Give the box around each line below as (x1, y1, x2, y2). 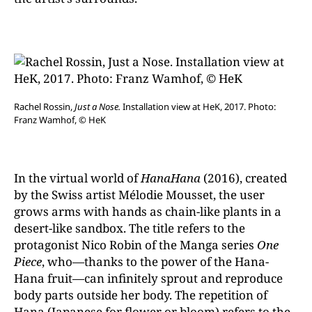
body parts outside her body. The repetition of (14, 286, 267, 303)
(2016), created (201, 169, 287, 186)
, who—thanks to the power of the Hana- (42, 253, 269, 270)
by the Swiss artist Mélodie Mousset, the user (14, 186, 265, 203)
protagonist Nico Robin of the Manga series (14, 236, 257, 253)
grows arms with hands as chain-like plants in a (14, 203, 281, 219)
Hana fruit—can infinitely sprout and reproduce (14, 270, 283, 286)
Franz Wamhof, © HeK (14, 113, 106, 126)
